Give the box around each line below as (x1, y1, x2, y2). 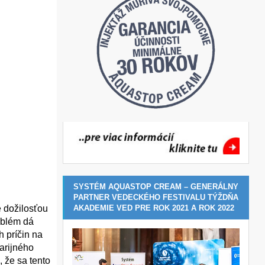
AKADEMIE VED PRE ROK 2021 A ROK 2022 (73, 203, 234, 212)
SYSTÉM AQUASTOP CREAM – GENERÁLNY (73, 182, 238, 191)
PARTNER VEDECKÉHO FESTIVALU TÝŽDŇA (73, 192, 238, 202)
